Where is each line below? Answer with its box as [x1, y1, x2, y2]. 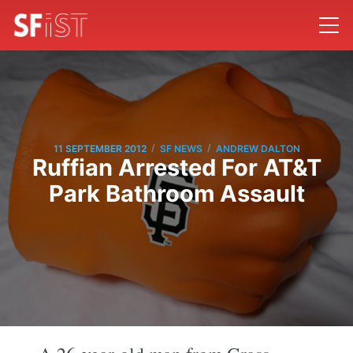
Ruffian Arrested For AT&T [32, 154, 321, 182]
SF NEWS [159, 142, 203, 154]
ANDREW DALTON [215, 142, 300, 154]
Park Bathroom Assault [48, 180, 305, 208]
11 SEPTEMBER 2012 [53, 142, 147, 154]
